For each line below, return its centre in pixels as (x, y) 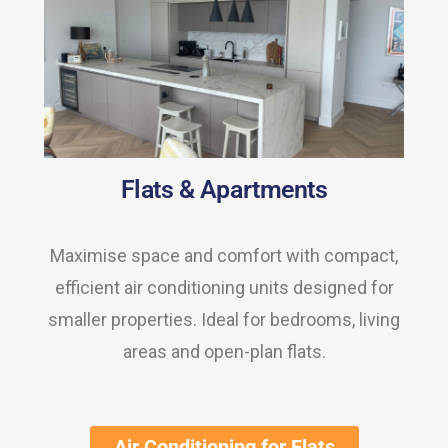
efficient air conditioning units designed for (224, 288)
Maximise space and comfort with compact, (224, 256)
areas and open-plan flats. (224, 352)
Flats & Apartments (224, 190)
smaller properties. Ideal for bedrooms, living (224, 320)
